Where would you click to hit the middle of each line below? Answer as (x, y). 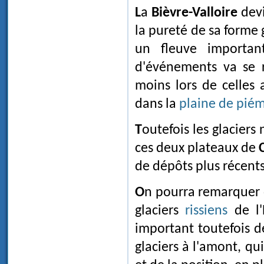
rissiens (207, 211)
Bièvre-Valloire (194, 13)
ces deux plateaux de (197, 149)
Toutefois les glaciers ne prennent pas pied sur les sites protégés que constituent (138, 131)
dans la (157, 105)
